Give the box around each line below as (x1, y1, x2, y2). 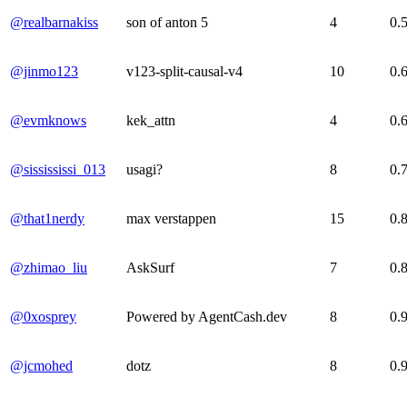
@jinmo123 (10, 63, 78, 79)
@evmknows (10, 112, 86, 128)
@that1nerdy (10, 210, 84, 226)
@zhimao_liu (10, 259, 87, 275)
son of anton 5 (126, 14, 208, 30)
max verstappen (126, 210, 216, 226)
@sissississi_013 (10, 161, 105, 177)
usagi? (126, 161, 163, 177)
